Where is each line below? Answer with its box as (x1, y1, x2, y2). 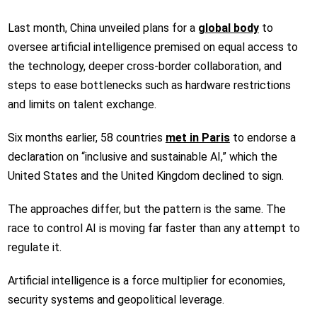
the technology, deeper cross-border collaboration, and (7, 59, 282, 73)
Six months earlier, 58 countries (7, 130, 163, 144)
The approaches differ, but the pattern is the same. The (7, 202, 286, 216)
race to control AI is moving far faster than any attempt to (7, 221, 300, 235)
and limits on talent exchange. (7, 97, 159, 111)
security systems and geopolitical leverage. (7, 292, 227, 306)
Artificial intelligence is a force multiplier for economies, (7, 273, 285, 287)
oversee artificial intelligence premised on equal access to (7, 40, 298, 54)
